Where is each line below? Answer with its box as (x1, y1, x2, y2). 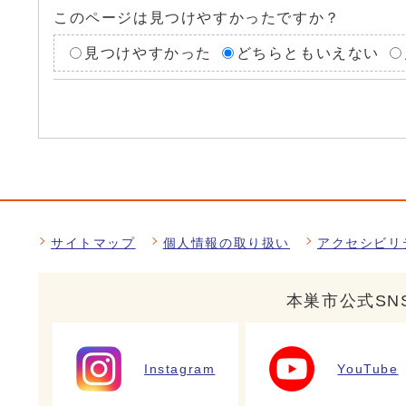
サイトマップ (51, 236, 136, 251)
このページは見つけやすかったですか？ (53, 10, 341, 26)
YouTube (337, 361, 399, 376)
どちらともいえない (236, 44, 381, 61)
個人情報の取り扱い (162, 236, 291, 251)
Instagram (144, 361, 216, 376)
